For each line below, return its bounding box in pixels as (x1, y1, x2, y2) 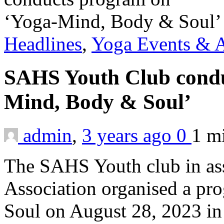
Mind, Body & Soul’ (4, 89, 196, 113)
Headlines (4, 32, 82, 54)
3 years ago (82, 124, 176, 146)
